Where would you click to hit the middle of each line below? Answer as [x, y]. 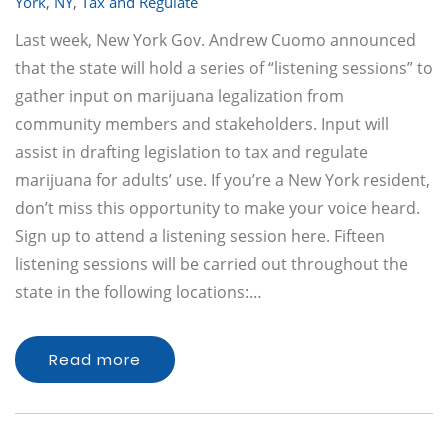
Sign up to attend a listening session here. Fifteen [200, 236]
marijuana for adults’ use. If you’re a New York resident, [222, 180]
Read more [95, 359]
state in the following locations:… [138, 292]
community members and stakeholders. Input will [202, 124]
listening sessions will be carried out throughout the [211, 264]
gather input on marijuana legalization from [179, 96]
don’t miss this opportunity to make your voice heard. [217, 208]
